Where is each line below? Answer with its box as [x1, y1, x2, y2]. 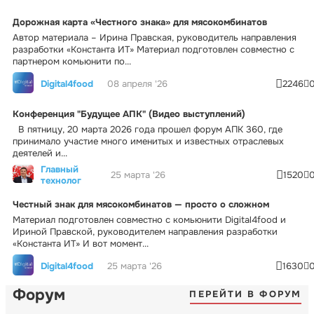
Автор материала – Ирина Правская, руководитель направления [13, 31, 296, 43]
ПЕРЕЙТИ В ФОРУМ [189, 288, 301, 301]
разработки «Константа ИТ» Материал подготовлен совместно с [13, 43, 294, 55]
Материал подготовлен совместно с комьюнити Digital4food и [13, 213, 286, 226]
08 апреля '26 [107, 78, 168, 90]
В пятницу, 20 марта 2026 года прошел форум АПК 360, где [13, 123, 282, 135]
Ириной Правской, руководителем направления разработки [13, 225, 278, 238]
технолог [41, 174, 81, 186]
